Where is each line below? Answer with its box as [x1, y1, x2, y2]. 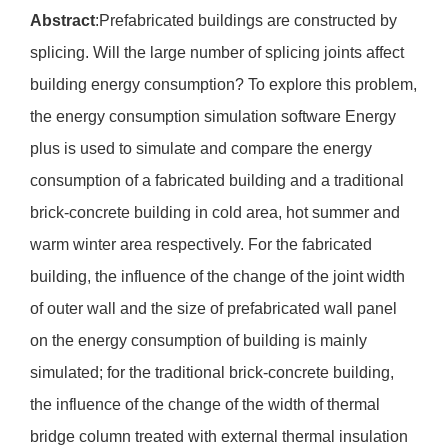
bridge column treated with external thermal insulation [30, 428, 408, 446]
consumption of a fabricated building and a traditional [30, 172, 404, 190]
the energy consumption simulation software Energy [30, 108, 396, 126]
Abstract [30, 12, 95, 30]
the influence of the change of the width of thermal [30, 396, 380, 414]
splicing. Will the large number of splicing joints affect [30, 44, 404, 62]
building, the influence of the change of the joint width [30, 268, 405, 286]
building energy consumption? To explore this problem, [30, 76, 417, 94]
